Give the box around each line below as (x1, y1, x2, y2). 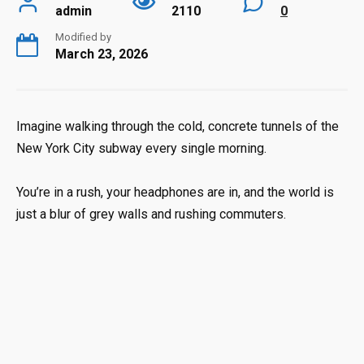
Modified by (55, 30, 111, 43)
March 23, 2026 (55, 45, 148, 62)
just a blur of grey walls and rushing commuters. (16, 206, 286, 223)
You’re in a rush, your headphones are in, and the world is (16, 184, 334, 201)
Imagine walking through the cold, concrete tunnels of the (16, 118, 339, 134)
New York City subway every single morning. (16, 140, 266, 156)
